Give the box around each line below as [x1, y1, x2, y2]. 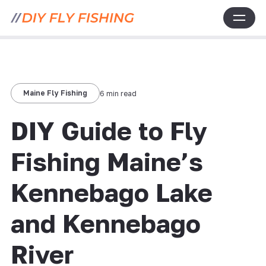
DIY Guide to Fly [10, 116, 207, 145]
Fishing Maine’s [10, 147, 203, 176]
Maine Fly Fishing [23, 88, 87, 97]
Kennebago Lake [10, 178, 213, 207]
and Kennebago [10, 208, 201, 238]
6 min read [99, 88, 137, 98]
